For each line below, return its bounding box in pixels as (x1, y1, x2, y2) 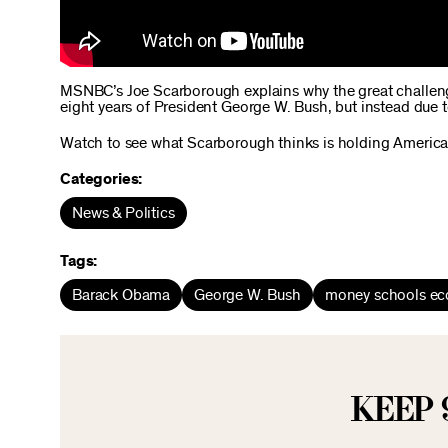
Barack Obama (72, 287, 171, 303)
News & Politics (72, 205, 175, 221)
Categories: (60, 171, 143, 187)
